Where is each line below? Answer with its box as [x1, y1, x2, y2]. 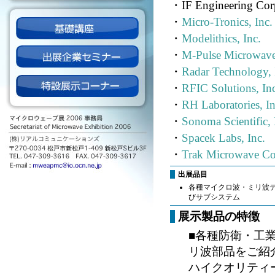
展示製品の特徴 [178, 210, 260, 223]
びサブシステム [188, 193, 240, 201]
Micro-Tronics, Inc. [182, 15, 273, 28]
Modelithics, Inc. [182, 32, 261, 45]
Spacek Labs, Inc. [182, 131, 265, 144]
